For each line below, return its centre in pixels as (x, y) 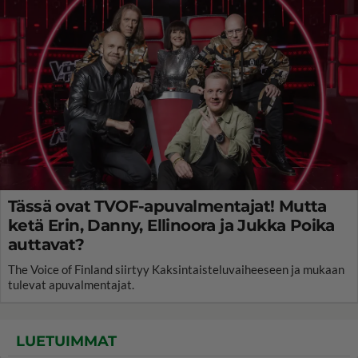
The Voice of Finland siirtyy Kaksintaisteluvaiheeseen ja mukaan (176, 269)
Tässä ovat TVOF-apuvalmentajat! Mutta (167, 206)
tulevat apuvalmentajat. (71, 284)
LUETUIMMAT (66, 341)
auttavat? (46, 244)
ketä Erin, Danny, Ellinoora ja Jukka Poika (171, 225)
